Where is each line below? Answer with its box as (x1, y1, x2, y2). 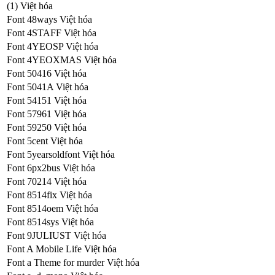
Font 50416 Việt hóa (7, 68, 87, 79)
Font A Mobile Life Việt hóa (7, 243, 117, 254)
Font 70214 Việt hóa (7, 176, 87, 187)
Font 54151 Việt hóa (7, 95, 87, 106)
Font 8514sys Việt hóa (7, 216, 94, 227)
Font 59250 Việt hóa (7, 122, 87, 133)
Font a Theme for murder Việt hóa (7, 257, 139, 268)
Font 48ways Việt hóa (7, 14, 92, 25)
